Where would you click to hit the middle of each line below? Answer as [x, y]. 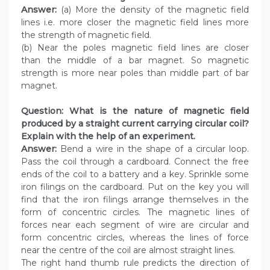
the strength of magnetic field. [86, 35]
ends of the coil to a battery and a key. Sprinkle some [135, 174]
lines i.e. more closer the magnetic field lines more [135, 23]
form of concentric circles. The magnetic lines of [135, 212]
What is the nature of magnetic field [159, 111]
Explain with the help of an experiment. [108, 137]
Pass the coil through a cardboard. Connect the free [135, 162]
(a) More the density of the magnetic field [153, 10]
